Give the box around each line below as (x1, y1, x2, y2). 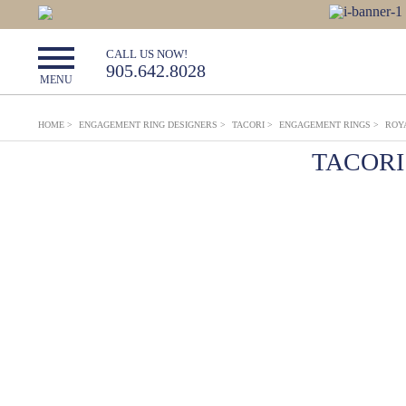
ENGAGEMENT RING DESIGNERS (79, 120, 220, 130)
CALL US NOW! (106, 47, 188, 61)
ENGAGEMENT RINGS (279, 120, 373, 130)
